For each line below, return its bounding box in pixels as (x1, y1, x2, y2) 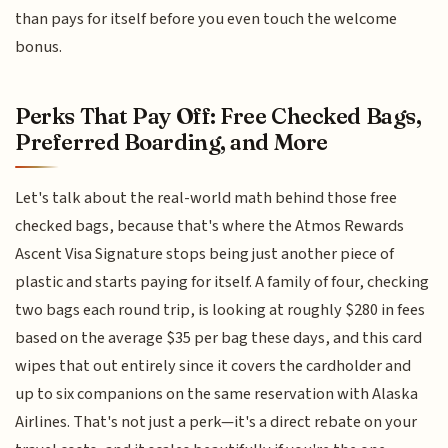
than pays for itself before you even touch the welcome (15, 6, 398, 31)
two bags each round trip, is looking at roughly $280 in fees (15, 298, 426, 323)
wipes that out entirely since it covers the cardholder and (15, 354, 412, 379)
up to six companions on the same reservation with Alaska (15, 382, 419, 407)
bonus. (15, 34, 63, 59)
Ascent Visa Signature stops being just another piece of (15, 242, 395, 267)
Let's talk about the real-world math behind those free (15, 186, 398, 211)
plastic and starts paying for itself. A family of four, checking (15, 270, 430, 295)
